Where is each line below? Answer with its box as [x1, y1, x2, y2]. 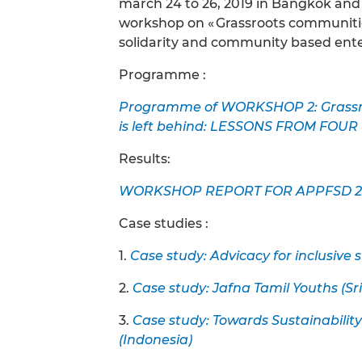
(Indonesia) [119, 331, 192, 347]
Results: [119, 150, 170, 166]
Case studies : [119, 215, 208, 231]
